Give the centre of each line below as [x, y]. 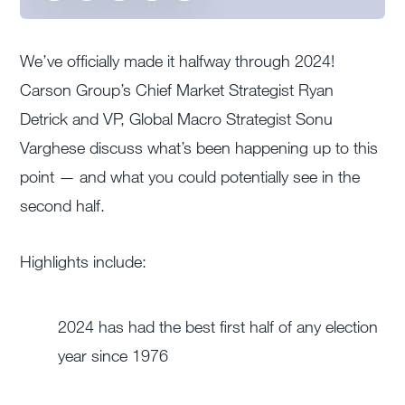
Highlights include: [84, 262]
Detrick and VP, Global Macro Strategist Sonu [177, 119]
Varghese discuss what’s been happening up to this [199, 148]
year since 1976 [113, 356]
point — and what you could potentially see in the [190, 177]
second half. [63, 206]
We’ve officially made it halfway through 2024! [178, 61]
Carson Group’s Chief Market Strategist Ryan [177, 90]
